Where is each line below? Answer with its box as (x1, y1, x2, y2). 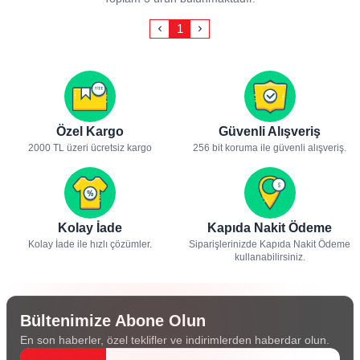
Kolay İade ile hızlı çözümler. (27, 239, 152, 250)
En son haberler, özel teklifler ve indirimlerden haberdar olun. (20, 333, 329, 346)
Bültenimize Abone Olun (20, 312, 206, 329)
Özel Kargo (55, 125, 124, 138)
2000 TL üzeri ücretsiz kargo (27, 142, 152, 153)
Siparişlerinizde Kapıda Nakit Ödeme (189, 239, 351, 250)
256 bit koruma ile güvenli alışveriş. (193, 142, 347, 153)
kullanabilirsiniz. (234, 252, 305, 263)
